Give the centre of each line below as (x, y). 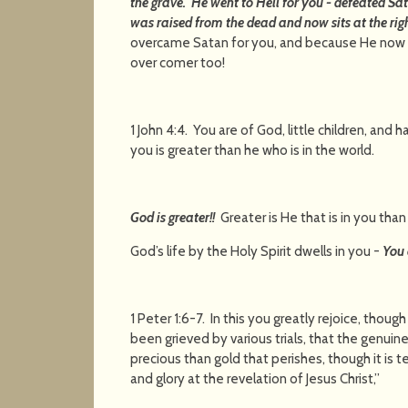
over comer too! (178, 62)
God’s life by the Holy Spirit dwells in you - (257, 251)
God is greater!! (173, 217)
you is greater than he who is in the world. (253, 150)
